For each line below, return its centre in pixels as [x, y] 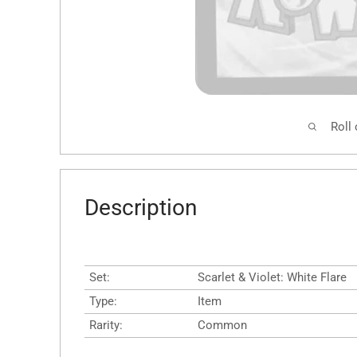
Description [141, 208]
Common [222, 325]
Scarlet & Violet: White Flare [272, 277]
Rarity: [106, 325]
